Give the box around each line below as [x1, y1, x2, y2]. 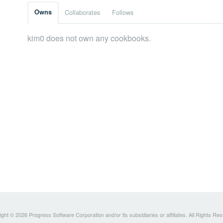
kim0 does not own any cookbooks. [27, 32, 151, 44]
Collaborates [65, 7, 100, 17]
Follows [112, 7, 133, 17]
